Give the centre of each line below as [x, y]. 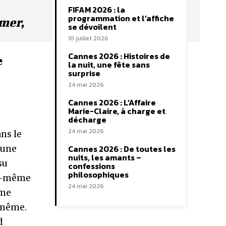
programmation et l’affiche [121, 18]
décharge [87, 120]
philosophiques [98, 175]
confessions [92, 166]
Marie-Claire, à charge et [117, 111]
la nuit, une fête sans [109, 65]
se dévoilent [92, 27]
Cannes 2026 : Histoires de [119, 56]
